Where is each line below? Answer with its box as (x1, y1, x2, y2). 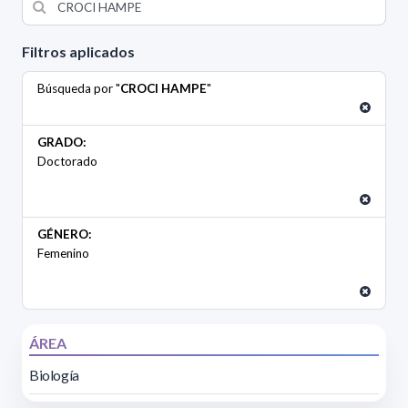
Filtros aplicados (22, 43, 135, 61)
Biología (29, 366, 79, 384)
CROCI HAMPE (120, 81, 207, 97)
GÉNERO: (37, 227, 92, 242)
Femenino (37, 246, 89, 261)
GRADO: (37, 135, 87, 150)
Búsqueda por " (37, 81, 120, 97)
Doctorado (37, 154, 97, 169)
